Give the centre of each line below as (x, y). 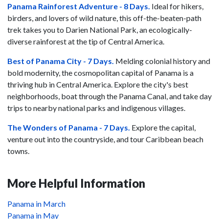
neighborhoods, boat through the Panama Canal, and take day (109, 96)
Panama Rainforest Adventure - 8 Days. (79, 6)
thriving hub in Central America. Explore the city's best (98, 84)
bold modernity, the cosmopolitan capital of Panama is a (100, 73)
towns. (18, 151)
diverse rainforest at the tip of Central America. (87, 41)
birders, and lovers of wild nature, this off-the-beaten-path (104, 18)
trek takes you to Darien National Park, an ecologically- (100, 30)
